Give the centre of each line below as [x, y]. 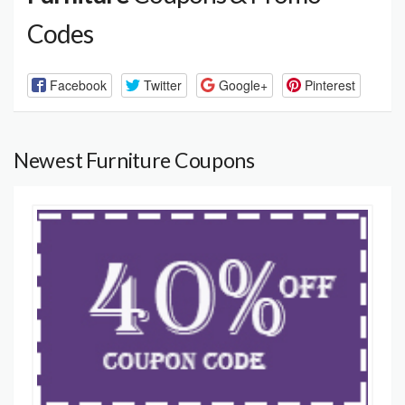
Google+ [243, 85]
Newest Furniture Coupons [134, 160]
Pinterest [330, 85]
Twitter [162, 85]
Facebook [78, 85]
